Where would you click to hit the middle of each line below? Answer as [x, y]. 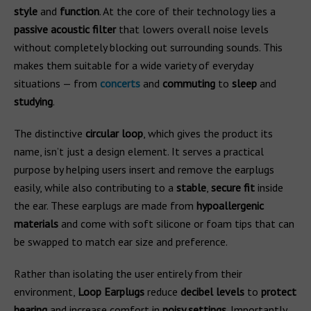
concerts [120, 83]
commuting [189, 83]
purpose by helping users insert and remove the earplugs [144, 169]
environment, [46, 292]
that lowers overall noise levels [192, 29]
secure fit [233, 187]
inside [269, 187]
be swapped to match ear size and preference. [121, 242]
